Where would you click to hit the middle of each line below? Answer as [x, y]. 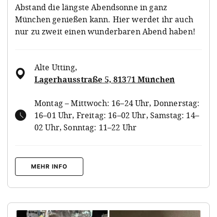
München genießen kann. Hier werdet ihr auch [104, 19]
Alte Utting [55, 67]
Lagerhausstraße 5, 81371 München [105, 79]
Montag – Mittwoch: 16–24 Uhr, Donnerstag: [117, 103]
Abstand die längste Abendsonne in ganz [91, 7]
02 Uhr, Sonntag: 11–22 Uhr [86, 127]
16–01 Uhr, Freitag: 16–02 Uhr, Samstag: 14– [117, 115]
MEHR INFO [49, 166]
